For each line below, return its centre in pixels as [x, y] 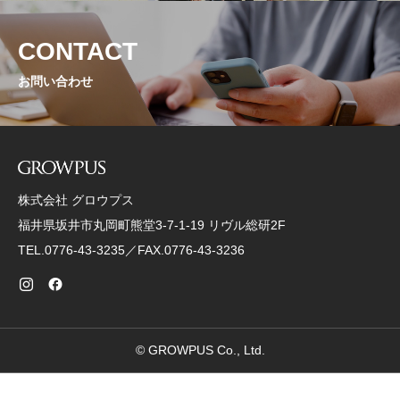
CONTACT [78, 51]
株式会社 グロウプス [76, 200]
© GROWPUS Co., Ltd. [200, 350]
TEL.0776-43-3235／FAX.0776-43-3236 [131, 250]
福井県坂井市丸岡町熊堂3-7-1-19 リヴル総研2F [152, 225]
